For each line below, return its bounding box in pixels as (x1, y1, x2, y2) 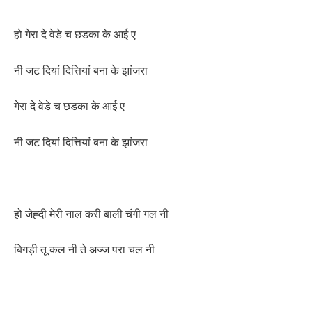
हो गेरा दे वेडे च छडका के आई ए (14, 26, 136, 41)
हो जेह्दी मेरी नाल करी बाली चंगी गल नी (14, 206, 169, 221)
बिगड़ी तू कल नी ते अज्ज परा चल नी (14, 242, 155, 257)
